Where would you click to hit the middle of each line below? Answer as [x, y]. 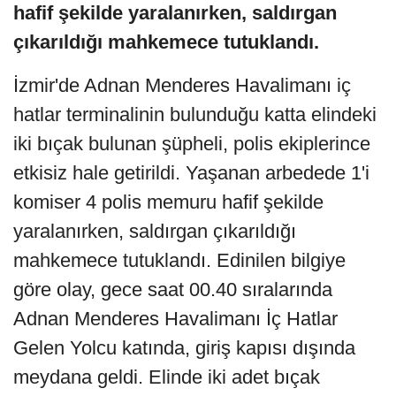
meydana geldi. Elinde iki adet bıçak [167, 377]
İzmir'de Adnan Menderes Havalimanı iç [182, 85]
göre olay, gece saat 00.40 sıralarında [173, 289]
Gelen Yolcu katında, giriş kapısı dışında [184, 347]
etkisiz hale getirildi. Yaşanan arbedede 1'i [191, 172]
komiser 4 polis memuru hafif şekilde [168, 202]
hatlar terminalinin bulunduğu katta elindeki [195, 114]
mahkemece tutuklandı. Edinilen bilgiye [179, 260]
